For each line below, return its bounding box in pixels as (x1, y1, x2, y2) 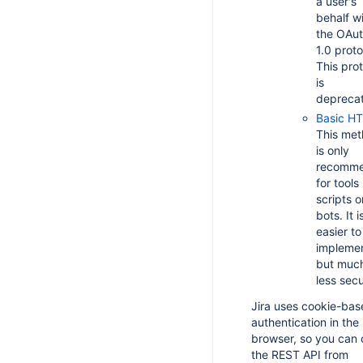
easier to (316, 224, 361, 238)
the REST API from (251, 348, 348, 361)
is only (316, 143, 349, 157)
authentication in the (251, 315, 359, 329)
